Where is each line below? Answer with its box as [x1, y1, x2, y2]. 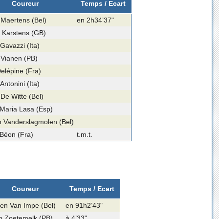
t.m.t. [76, 130, 92, 138]
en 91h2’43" [66, 201, 103, 209]
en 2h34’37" [76, 16, 114, 24]
